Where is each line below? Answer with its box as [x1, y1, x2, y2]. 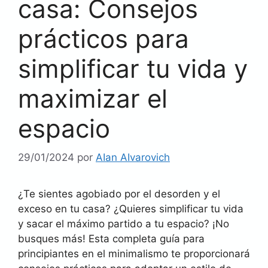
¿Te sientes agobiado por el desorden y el [18, 188, 220, 200]
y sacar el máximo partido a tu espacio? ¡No [18, 218, 229, 230]
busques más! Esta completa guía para [18, 233, 205, 245]
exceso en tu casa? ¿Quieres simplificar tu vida [18, 203, 243, 215]
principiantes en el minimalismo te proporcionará [18, 248, 250, 260]
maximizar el [18, 83, 167, 114]
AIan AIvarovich [96, 151, 170, 163]
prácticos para [18, 23, 189, 54]
